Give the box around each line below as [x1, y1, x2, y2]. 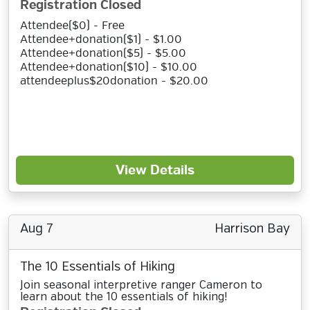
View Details [116, 162, 194, 179]
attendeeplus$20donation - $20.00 [20, 74, 208, 88]
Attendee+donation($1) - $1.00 [20, 33, 182, 46]
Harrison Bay [215, 223, 290, 235]
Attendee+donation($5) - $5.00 [20, 46, 186, 60]
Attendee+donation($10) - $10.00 [20, 60, 197, 74]
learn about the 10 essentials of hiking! [20, 291, 227, 303]
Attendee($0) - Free [20, 19, 125, 33]
